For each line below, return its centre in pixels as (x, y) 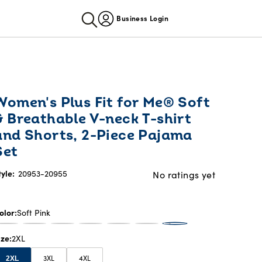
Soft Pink (34, 213)
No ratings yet (184, 175)
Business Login (142, 18)
